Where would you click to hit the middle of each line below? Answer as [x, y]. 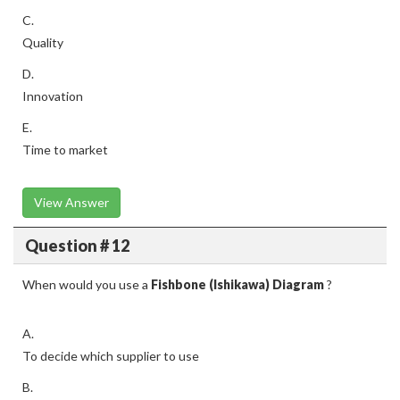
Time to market [65, 150]
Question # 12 [77, 245]
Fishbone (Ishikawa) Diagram [237, 284]
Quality [43, 42]
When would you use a [87, 284]
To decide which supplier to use [111, 356]
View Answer [71, 202]
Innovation [53, 96]
